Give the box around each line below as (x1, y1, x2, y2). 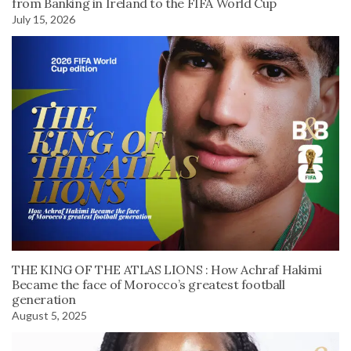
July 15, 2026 (12, 13, 75, 27)
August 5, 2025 (12, 308, 87, 322)
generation (12, 291, 76, 307)
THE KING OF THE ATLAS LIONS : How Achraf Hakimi (12, 261, 322, 277)
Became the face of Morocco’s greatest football (12, 276, 285, 292)
